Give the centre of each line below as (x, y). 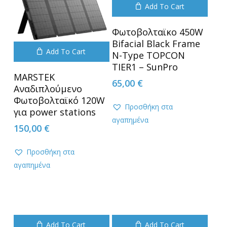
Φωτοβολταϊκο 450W (158, 32)
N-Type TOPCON (149, 55)
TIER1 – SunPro (145, 67)
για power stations (54, 112)
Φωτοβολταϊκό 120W (59, 101)
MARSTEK (34, 77)
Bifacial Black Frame (156, 44)
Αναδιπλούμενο (48, 89)
